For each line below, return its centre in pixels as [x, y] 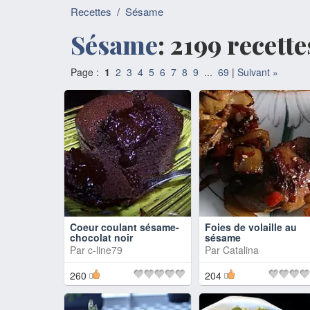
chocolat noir [101, 237]
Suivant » [258, 72]
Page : [88, 72]
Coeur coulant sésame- [125, 227]
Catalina [241, 250]
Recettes [91, 11]
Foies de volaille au [251, 227]
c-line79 [105, 250]
